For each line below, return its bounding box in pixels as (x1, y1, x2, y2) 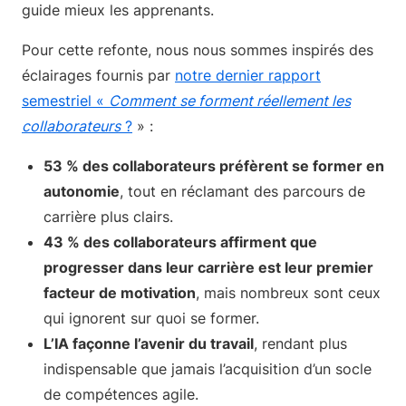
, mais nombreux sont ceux (196, 284, 381, 302)
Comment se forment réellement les (109, 92, 351, 110)
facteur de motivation (43, 284, 196, 302)
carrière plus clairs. (43, 208, 173, 226)
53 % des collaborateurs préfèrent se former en (43, 157, 384, 175)
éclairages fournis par (22, 66, 175, 84)
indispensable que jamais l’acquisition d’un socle (43, 360, 372, 378)
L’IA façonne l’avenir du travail (43, 334, 254, 353)
